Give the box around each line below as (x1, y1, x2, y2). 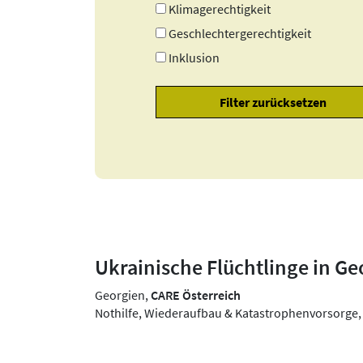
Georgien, (95, 287, 151, 304)
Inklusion (169, 49, 220, 66)
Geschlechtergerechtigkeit (169, 24, 312, 41)
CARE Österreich (151, 287, 241, 304)
